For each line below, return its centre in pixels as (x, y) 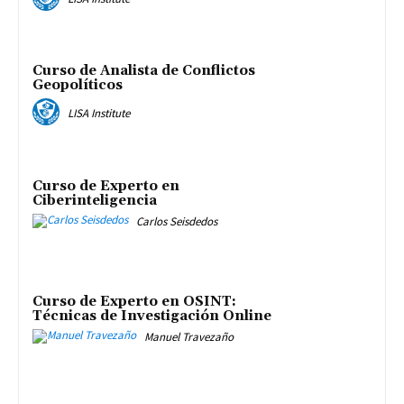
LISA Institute (99, 114)
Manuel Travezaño (189, 336)
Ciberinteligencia (95, 201)
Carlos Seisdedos (177, 222)
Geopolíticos (78, 86)
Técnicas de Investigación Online (152, 316)
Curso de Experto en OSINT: (134, 301)
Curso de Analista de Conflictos (144, 71)
